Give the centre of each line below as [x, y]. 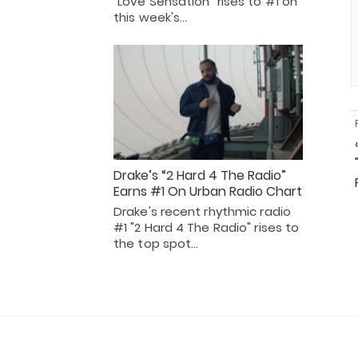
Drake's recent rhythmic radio [202, 211]
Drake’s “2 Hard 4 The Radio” [200, 175]
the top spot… [156, 243]
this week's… [151, 17]
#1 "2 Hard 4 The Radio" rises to [207, 227]
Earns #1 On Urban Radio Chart [208, 191]
